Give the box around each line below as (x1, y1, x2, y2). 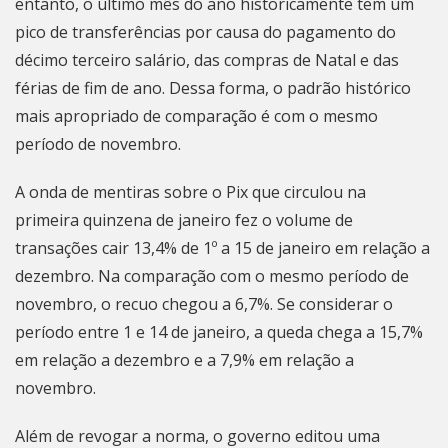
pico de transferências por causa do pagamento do (15, 21, 396, 43)
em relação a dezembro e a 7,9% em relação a (15, 349, 354, 371)
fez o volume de (235, 209, 353, 231)
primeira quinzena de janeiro (15, 209, 235, 231)
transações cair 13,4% (15, 237, 177, 259)
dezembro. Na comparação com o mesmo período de (15, 265, 409, 287)
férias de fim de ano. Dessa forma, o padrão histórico (15, 77, 411, 99)
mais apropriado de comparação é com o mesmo (15, 105, 378, 127)
